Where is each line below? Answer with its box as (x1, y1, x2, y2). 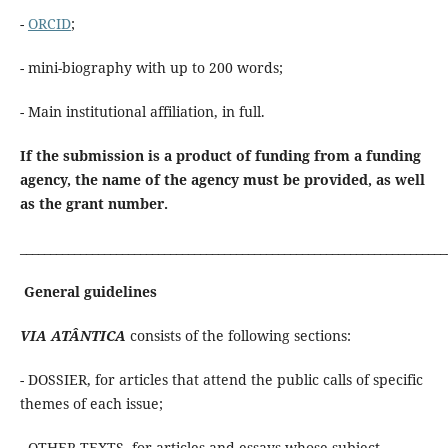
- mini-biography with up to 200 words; (19, 57, 283, 77)
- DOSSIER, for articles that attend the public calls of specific (19, 369, 423, 389)
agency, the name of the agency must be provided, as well (19, 169, 425, 189)
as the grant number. (19, 193, 168, 213)
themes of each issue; (19, 393, 163, 413)
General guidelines (23, 281, 157, 301)
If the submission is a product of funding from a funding (19, 145, 421, 165)
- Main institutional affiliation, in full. (19, 101, 265, 121)
